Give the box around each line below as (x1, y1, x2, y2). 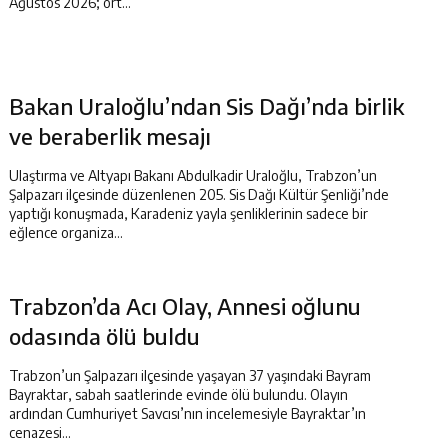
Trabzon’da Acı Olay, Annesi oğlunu (9, 292, 361, 320)
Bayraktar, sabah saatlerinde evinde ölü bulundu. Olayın (9, 386, 348, 403)
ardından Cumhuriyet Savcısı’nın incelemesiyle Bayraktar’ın (9, 405, 366, 422)
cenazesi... (9, 424, 71, 441)
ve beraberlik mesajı (9, 122, 211, 150)
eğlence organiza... (9, 224, 123, 241)
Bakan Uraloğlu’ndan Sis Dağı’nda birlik (9, 92, 404, 120)
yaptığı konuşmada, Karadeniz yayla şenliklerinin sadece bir (9, 205, 368, 222)
